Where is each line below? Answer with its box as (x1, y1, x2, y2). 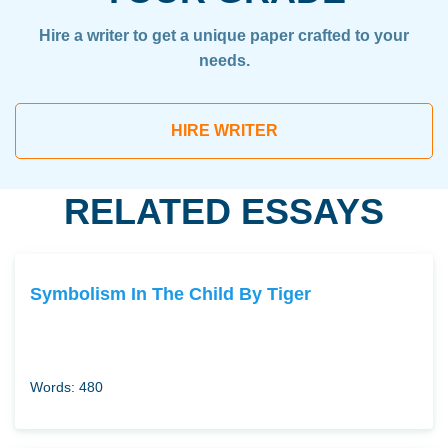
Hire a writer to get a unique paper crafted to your (39, 27, 409, 45)
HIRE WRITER (170, 122, 278, 140)
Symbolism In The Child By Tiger (30, 283, 311, 305)
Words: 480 (30, 379, 103, 396)
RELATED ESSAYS (64, 191, 384, 233)
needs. (198, 52, 250, 70)
